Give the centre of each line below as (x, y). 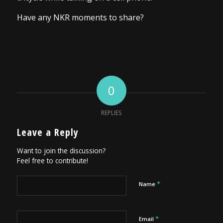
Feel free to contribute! (52, 160)
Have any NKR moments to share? (80, 17)
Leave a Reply (48, 132)
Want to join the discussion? (61, 150)
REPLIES (111, 112)
